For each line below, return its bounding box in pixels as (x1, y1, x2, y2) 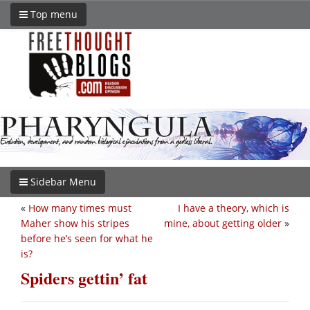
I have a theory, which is (178, 201, 289, 215)
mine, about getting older (164, 216, 282, 230)
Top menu (28, 8, 77, 21)
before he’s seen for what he (21, 231, 153, 245)
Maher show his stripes (21, 216, 129, 230)
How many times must (28, 201, 131, 215)
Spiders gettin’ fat (21, 265, 147, 290)
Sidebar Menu (28, 174, 96, 188)
